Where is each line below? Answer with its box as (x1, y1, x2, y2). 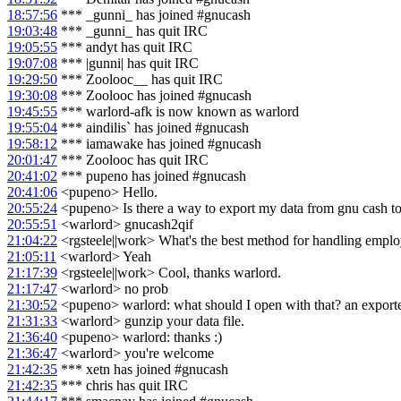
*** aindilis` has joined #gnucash (57, 120, 249, 136)
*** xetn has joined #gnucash (57, 362, 228, 378)
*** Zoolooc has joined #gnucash (57, 88, 252, 104)
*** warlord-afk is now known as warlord (57, 104, 299, 120)
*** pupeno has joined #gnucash (57, 168, 246, 184)
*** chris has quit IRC (57, 378, 188, 394)
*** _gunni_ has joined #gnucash (57, 7, 251, 23)
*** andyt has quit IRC (57, 39, 192, 55)
